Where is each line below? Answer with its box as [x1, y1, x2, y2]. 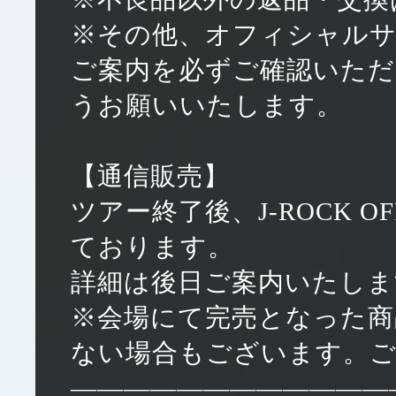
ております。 [71, 232, 234, 261]
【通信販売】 [71, 162, 230, 190]
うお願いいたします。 [71, 91, 343, 119]
